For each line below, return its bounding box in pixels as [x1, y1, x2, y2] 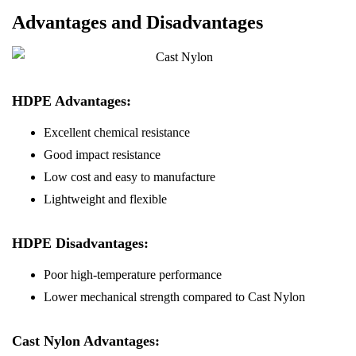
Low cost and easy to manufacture [44, 170, 215, 184]
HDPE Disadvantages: [12, 235, 149, 251]
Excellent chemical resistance [44, 126, 190, 139]
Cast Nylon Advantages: [12, 333, 160, 349]
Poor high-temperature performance [44, 268, 222, 281]
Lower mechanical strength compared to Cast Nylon [44, 290, 305, 304]
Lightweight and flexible [44, 192, 167, 206]
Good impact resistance [44, 148, 161, 161]
